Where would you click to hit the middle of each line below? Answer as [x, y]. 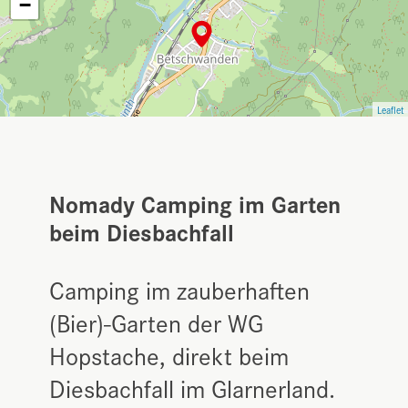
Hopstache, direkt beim [169, 355]
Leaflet [390, 110]
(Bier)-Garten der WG [156, 322]
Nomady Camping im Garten [195, 204]
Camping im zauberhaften [179, 290]
